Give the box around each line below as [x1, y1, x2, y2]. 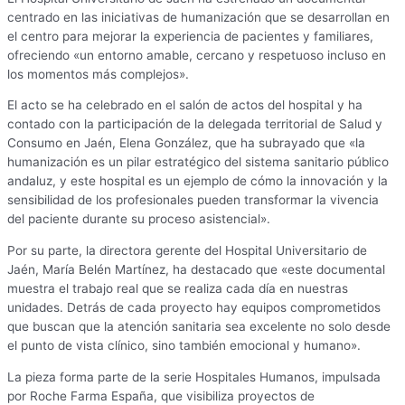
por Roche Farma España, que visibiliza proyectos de [7, 388, 315, 403]
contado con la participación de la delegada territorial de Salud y [7, 117, 382, 132]
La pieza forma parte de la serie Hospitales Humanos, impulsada [7, 369, 381, 384]
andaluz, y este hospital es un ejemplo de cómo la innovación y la [7, 174, 388, 189]
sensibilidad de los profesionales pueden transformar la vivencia [7, 193, 379, 208]
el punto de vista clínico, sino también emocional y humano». [7, 338, 361, 353]
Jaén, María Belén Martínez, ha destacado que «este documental [7, 262, 385, 278]
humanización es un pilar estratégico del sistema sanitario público [7, 155, 389, 170]
